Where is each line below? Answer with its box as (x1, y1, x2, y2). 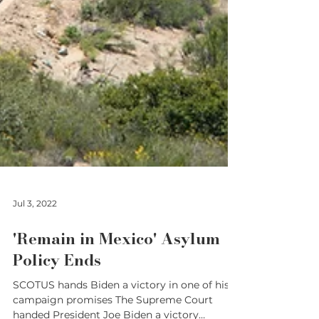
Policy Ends (13, 276, 101, 300)
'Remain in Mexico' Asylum (13, 255, 220, 279)
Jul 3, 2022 (13, 226, 57, 237)
